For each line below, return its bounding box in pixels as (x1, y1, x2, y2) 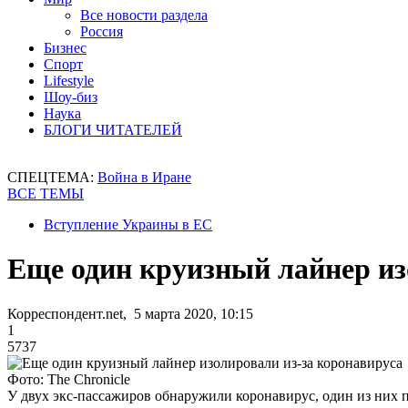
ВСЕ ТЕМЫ (7, 186, 84, 201)
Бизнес (44, 40, 87, 56)
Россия (80, 24, 123, 39)
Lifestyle (44, 73, 94, 88)
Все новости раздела (80, 7, 208, 23)
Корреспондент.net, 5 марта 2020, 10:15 (7, 305, 253, 321)
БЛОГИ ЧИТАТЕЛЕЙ (44, 122, 182, 138)
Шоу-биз (44, 89, 97, 105)
